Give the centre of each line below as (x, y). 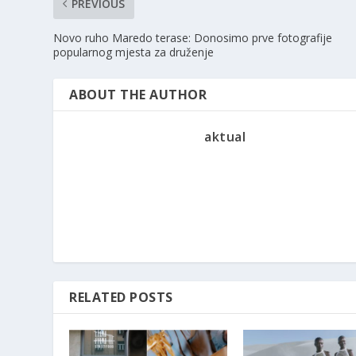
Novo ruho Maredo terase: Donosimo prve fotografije (193, 37)
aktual (225, 136)
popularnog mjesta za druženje (134, 52)
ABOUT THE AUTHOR (138, 94)
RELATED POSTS (121, 297)
